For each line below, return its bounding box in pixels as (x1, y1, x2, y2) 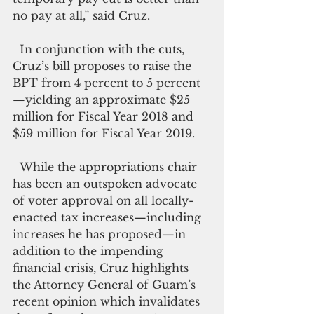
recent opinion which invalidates (13, 294, 203, 308)
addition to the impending (13, 244, 167, 258)
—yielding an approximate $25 (13, 93, 193, 107)
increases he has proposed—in (13, 227, 189, 241)
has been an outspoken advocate (13, 177, 200, 191)
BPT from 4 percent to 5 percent (13, 76, 200, 90)
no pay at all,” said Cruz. (13, 8, 153, 22)
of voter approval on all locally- (13, 193, 193, 207)
